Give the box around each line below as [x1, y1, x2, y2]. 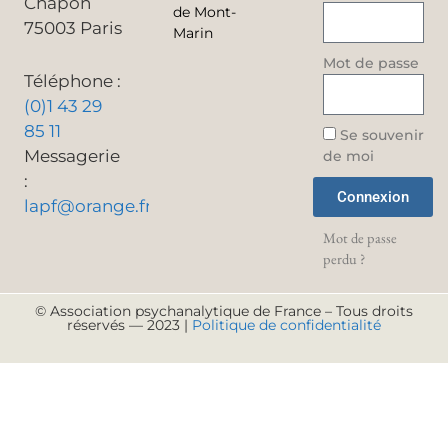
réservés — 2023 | [67, 316, 192, 335]
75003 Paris [24, 18, 122, 39]
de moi [322, 147, 374, 166]
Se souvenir [335, 126, 424, 145]
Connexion [337, 187, 410, 206]
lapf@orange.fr [24, 195, 152, 216]
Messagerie [24, 145, 120, 166]
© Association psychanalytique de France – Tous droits [35, 302, 413, 321]
